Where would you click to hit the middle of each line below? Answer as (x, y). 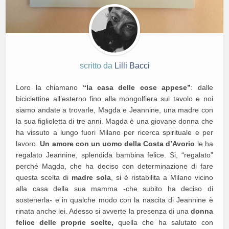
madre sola (91, 178)
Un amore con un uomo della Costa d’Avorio (118, 144)
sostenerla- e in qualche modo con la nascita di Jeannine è (114, 200)
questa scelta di (44, 178)
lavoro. (28, 144)
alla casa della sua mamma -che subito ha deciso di (114, 189)
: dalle (202, 88)
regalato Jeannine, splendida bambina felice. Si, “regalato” (114, 155)
